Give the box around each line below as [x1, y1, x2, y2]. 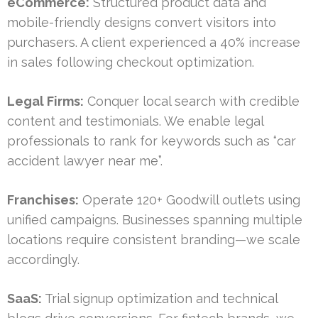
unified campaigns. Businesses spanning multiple [7, 212, 302, 228]
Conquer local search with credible [84, 94, 300, 109]
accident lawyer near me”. [7, 153, 163, 169]
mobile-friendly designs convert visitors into [7, 15, 276, 31]
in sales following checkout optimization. [7, 55, 254, 70]
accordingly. [7, 252, 79, 268]
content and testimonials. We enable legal [7, 114, 263, 129]
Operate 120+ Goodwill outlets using [79, 192, 300, 208]
